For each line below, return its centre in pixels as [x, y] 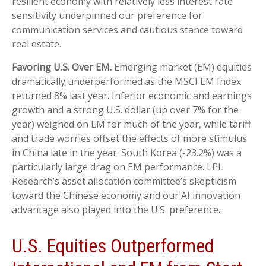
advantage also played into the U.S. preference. [116, 210]
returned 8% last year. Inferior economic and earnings [132, 96]
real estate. [37, 44]
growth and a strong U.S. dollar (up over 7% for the [125, 110]
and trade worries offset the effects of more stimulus [129, 139]
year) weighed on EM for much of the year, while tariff [132, 124]
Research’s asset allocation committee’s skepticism [124, 181]
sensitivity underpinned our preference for [107, 16]
